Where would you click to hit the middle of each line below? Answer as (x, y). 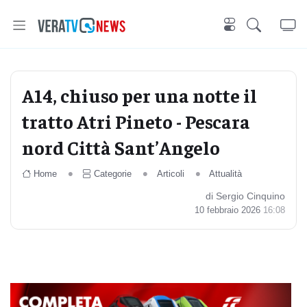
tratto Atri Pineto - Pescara (136, 121)
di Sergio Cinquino (245, 196)
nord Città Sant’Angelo (121, 147)
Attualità (226, 174)
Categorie (112, 174)
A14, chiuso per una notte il (139, 95)
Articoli (170, 174)
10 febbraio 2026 (229, 210)
